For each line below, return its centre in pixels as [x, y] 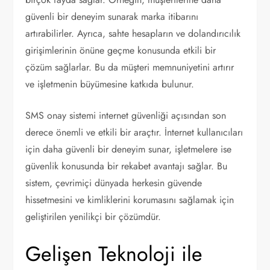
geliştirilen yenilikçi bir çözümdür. [93, 217]
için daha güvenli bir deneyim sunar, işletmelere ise [129, 149]
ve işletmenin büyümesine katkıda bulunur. [110, 84]
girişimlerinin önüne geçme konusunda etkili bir [121, 50]
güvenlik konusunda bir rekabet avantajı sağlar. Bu [127, 166]
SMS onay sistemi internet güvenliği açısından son [126, 115]
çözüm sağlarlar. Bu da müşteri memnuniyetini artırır [130, 67]
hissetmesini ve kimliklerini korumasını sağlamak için [130, 200]
